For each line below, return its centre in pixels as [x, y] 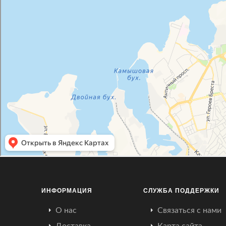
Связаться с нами [189, 210]
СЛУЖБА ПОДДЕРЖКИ [181, 190]
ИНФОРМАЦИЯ [67, 190]
